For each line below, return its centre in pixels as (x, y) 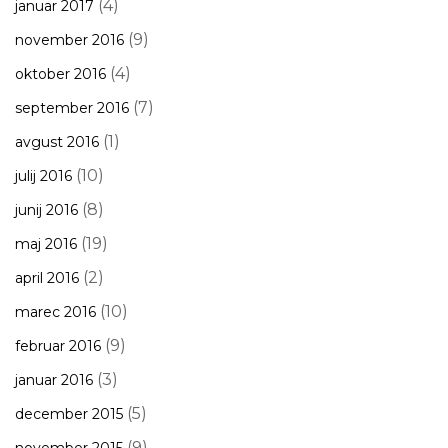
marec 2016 (55, 312)
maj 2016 (46, 244)
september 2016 (72, 108)
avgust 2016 (57, 142)
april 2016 (47, 278)
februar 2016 (58, 346)
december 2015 (69, 414)
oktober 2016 (60, 74)
